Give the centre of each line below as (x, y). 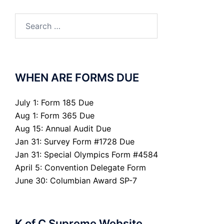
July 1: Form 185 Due (54, 102)
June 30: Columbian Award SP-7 (76, 180)
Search (27, 19)
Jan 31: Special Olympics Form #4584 (86, 154)
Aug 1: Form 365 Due (55, 115)
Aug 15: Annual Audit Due (63, 128)
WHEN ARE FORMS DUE (77, 77)
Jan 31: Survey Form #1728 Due (75, 141)
